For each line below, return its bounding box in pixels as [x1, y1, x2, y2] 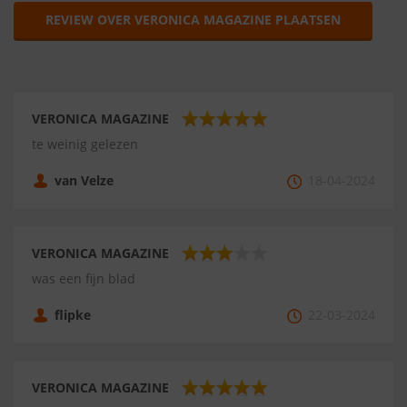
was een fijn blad [32, 270, 135, 287]
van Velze [55, 172, 114, 189]
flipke [55, 306, 91, 323]
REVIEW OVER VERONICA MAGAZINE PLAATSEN [275, 11, 341, 28]
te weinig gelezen [32, 135, 138, 153]
